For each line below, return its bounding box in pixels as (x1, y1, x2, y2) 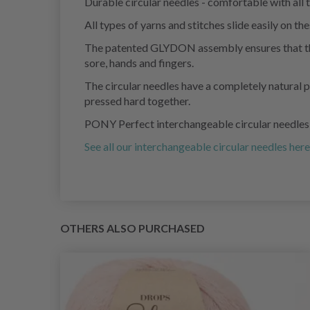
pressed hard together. (84, 94, 190, 108)
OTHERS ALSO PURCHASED (60, 221, 205, 235)
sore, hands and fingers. (84, 56, 194, 70)
